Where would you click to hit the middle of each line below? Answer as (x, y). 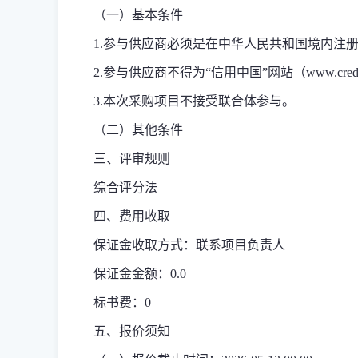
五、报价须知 (132, 331)
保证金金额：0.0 (140, 274)
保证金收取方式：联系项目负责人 (189, 245)
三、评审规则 (132, 159)
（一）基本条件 (138, 15)
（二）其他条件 (138, 130)
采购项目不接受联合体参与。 (212, 101)
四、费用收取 (132, 216)
